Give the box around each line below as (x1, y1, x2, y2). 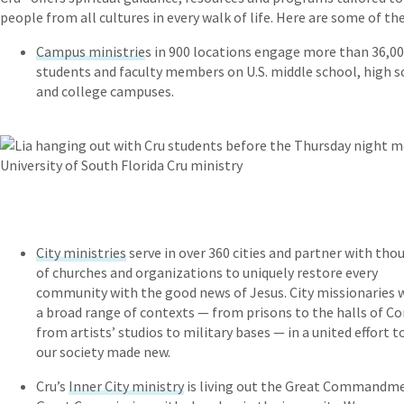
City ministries (36, 243, 126, 262)
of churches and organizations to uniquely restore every (36, 263, 378, 282)
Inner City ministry (69, 377, 184, 396)
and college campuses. (36, 82, 174, 101)
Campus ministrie (36, 42, 145, 61)
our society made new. (36, 343, 170, 362)
